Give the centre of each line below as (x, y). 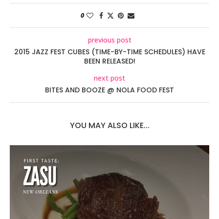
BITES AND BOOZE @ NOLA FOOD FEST (109, 90)
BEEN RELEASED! (109, 61)
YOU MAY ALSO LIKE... (109, 126)
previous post (109, 40)
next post (109, 78)
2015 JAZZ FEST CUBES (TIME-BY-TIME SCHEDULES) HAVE (109, 52)
